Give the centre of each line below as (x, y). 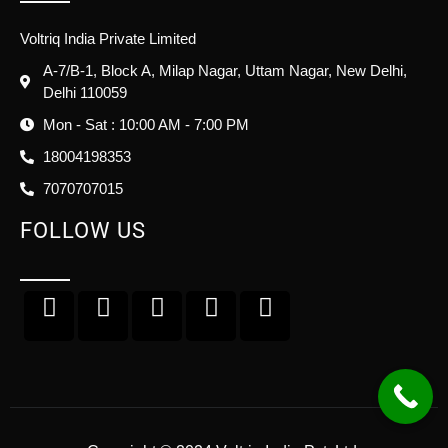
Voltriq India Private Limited (108, 38)
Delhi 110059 (84, 92)
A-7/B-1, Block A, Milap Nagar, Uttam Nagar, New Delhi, (224, 70)
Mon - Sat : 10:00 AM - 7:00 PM (145, 124)
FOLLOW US (83, 230)
